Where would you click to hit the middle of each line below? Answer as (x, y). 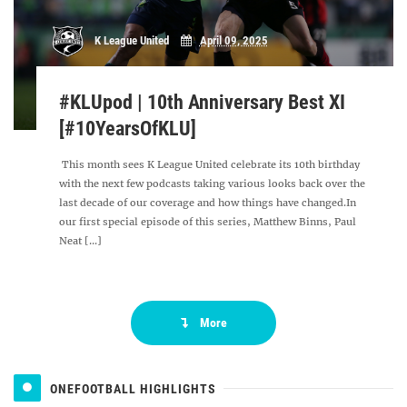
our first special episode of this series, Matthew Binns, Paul (208, 222)
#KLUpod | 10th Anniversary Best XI (203, 102)
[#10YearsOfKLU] (128, 129)
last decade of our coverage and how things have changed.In (208, 203)
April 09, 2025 (233, 41)
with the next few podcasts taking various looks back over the (213, 184)
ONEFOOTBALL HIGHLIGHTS (133, 388)
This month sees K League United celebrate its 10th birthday (210, 164)
